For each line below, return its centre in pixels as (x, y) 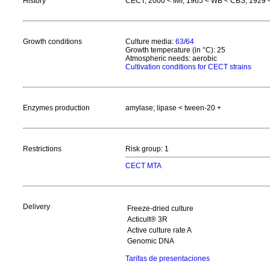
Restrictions (42, 149)
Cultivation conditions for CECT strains (188, 67)
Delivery (36, 207)
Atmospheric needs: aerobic (171, 58)
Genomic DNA (151, 241)
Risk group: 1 (147, 149)
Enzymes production (56, 108)
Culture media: (150, 42)
